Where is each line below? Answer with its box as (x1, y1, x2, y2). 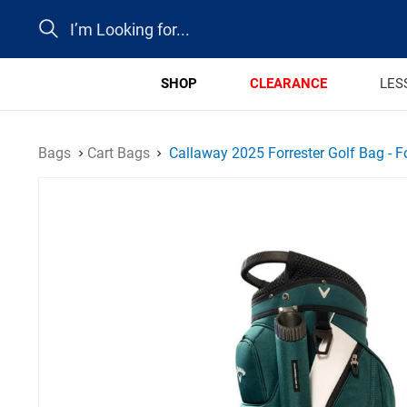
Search (38, 12, 77, 27)
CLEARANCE (249, 74, 327, 92)
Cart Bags (86, 144, 150, 162)
